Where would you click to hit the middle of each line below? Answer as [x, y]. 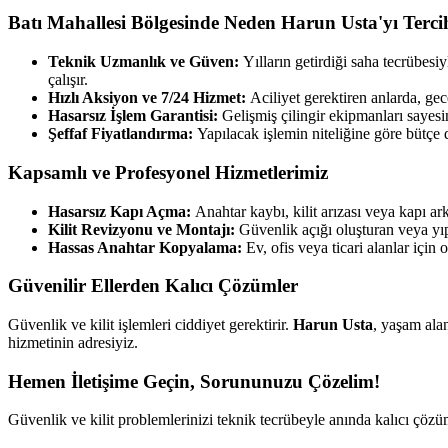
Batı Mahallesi [67, 23]
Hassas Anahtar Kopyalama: [147, 247]
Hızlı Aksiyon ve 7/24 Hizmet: [149, 98]
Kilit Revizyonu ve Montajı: [143, 229]
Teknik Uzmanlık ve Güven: [145, 62]
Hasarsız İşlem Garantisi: [135, 116]
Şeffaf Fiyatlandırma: [122, 134]
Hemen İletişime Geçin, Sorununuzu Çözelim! [194, 381]
